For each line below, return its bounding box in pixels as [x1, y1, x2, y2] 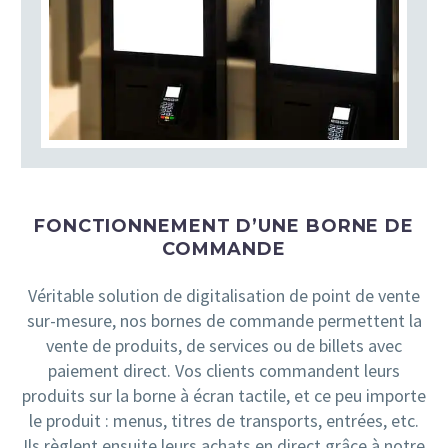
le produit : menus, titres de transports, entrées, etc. [29, 408, 419, 432]
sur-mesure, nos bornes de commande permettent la [26, 308, 422, 332]
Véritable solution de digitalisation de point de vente [28, 283, 420, 307]
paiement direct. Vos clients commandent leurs [48, 358, 400, 382]
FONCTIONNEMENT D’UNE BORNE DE [33, 214, 415, 237]
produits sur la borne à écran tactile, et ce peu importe [22, 383, 426, 407]
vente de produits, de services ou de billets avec [46, 333, 402, 357]
